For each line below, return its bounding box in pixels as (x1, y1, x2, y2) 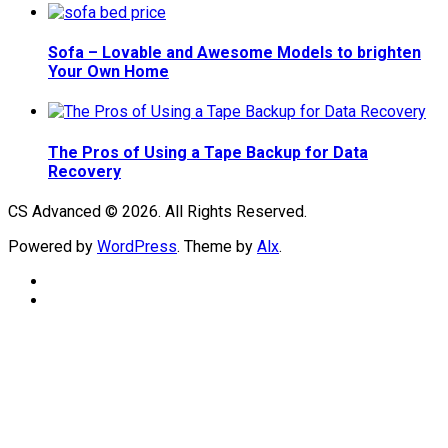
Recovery (48, 161, 121, 181)
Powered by (8, 236, 97, 256)
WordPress (97, 236, 177, 256)
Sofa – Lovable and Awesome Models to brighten (48, 43, 421, 63)
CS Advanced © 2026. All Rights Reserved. (8, 201, 307, 221)
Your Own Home (48, 62, 169, 82)
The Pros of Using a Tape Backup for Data (48, 142, 368, 162)
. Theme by (177, 236, 257, 256)
